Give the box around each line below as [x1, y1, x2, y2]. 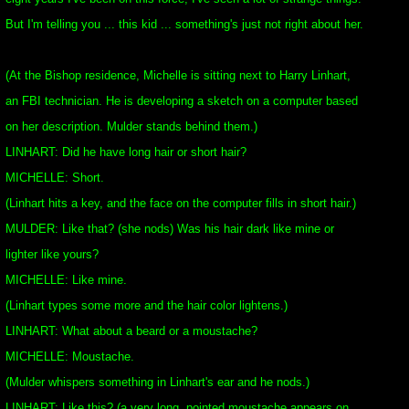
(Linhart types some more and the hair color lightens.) [5, 299, 288, 312]
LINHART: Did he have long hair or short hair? [5, 145, 246, 159]
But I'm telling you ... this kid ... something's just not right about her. [5, 17, 363, 31]
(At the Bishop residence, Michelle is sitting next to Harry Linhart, [5, 68, 351, 82]
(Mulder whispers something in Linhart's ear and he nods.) [5, 375, 309, 389]
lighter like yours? [5, 247, 99, 261]
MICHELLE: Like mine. [5, 273, 127, 287]
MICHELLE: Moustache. [5, 350, 134, 363]
